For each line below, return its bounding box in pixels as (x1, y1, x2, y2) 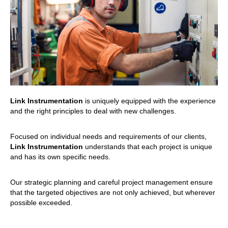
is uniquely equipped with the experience (83, 96, 216, 105)
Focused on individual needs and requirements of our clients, (10, 132, 207, 140)
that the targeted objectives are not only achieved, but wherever (10, 188, 215, 196)
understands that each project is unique (83, 142, 212, 151)
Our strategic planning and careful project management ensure (10, 178, 213, 186)
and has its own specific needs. (10, 152, 110, 161)
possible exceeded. (10, 198, 72, 207)
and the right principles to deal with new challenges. (10, 106, 176, 115)
